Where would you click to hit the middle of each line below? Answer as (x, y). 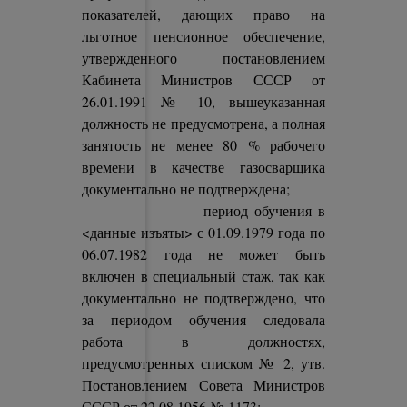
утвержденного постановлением (203, 58)
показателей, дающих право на (203, 14)
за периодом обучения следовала (203, 319)
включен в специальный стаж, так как (203, 276)
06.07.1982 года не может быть (203, 254)
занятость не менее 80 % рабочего (203, 145)
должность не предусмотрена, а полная (203, 123)
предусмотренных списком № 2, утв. (203, 363)
